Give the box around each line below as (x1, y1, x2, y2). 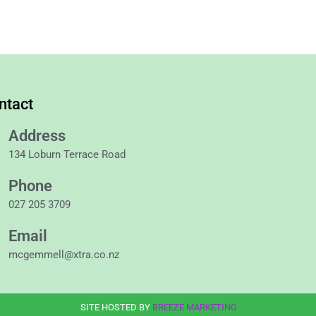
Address (8, 127, 66, 145)
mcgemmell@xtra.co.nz (8, 248, 119, 262)
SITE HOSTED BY (80, 302, 152, 313)
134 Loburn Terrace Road (8, 148, 126, 162)
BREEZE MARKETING (152, 302, 237, 313)
